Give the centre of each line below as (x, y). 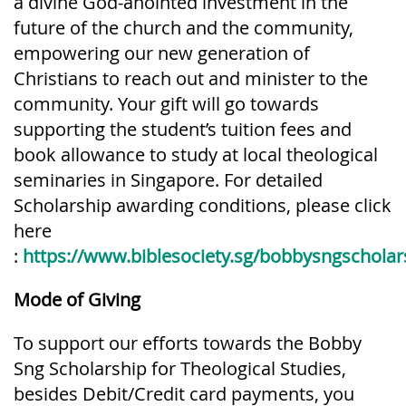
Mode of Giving (77, 299)
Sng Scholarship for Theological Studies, (180, 368)
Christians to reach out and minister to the (191, 78)
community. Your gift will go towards (166, 103)
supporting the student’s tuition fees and (183, 129)
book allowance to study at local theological (196, 154)
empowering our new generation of (162, 53)
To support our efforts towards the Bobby (188, 343)
